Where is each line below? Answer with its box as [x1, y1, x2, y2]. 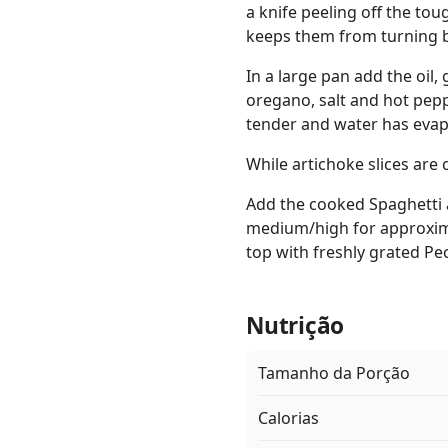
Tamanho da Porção [258, 362, 410, 385]
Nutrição [246, 310, 345, 342]
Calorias [258, 407, 319, 430]
